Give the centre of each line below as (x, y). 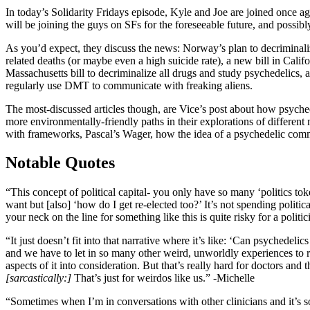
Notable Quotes (60, 163)
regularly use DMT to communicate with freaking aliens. (129, 85)
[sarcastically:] (38, 278)
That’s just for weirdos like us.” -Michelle (163, 278)
